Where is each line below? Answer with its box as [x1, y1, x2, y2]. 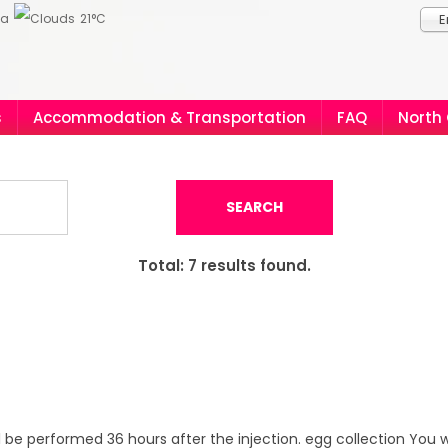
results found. [196, 255, 311, 276]
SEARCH [226, 197, 283, 217]
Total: [137, 255, 188, 276]
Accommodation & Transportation [33, 107, 306, 128]
